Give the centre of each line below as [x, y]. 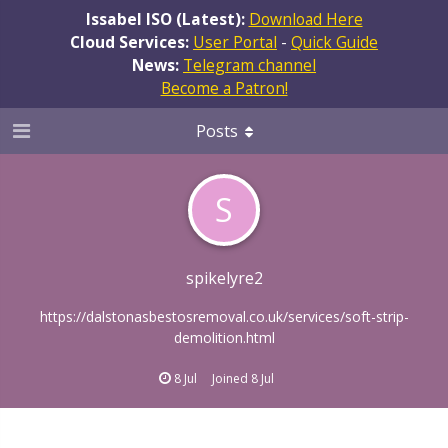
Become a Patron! [224, 87]
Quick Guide [334, 41]
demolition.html [224, 337]
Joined [231, 378]
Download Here [305, 18]
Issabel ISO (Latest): [167, 18]
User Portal [235, 41]
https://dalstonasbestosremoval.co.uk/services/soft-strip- [224, 316]
